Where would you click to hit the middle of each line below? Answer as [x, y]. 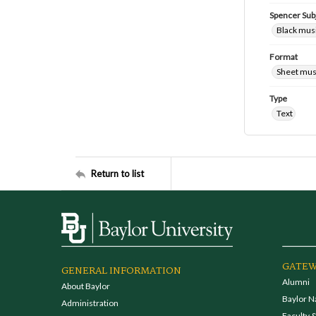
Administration [90, 303]
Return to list [117, 173]
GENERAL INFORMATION [121, 271]
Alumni [296, 282]
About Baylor [86, 286]
